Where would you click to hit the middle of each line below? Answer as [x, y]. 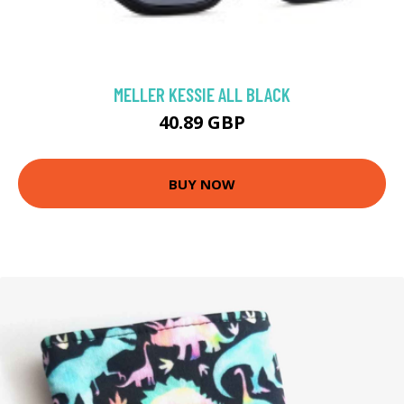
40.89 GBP [202, 123]
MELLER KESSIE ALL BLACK [202, 95]
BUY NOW [202, 184]
